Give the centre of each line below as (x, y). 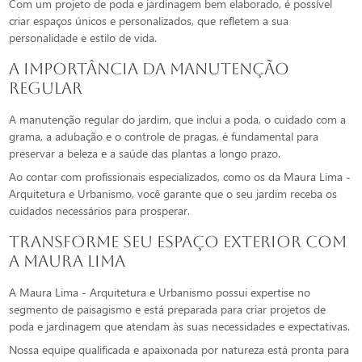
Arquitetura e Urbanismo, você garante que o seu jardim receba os (173, 194)
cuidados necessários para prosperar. (100, 211)
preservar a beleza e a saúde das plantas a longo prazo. (145, 154)
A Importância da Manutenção (149, 69)
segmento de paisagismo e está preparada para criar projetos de (168, 309)
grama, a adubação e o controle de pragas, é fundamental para (164, 137)
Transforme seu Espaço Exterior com (178, 242)
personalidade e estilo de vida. (83, 38)
